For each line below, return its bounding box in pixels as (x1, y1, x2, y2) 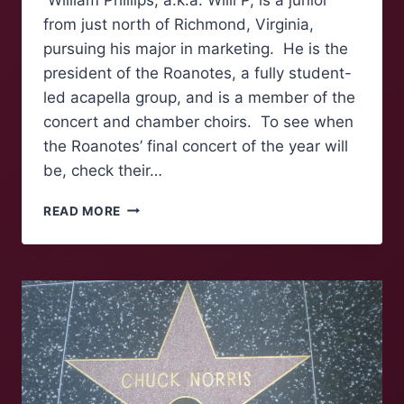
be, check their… (43, 161, 162, 179)
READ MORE (43, 203, 122, 218)
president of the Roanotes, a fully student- (43, 63, 352, 82)
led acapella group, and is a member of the (43, 87, 355, 106)
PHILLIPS (120, 274, 180, 289)
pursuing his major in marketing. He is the (43, 39, 348, 58)
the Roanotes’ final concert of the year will (43, 136, 348, 155)
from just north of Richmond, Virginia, (43, 14, 314, 33)
